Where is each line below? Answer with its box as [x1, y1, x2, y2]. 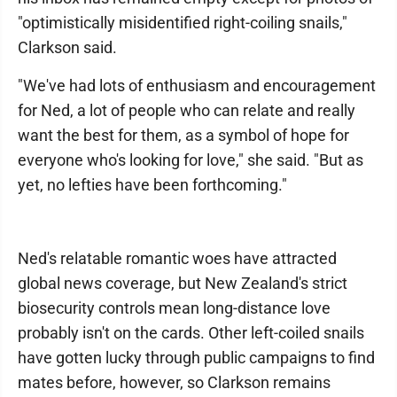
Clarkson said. [18, 38, 117, 57]
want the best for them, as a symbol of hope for [18, 126, 349, 144]
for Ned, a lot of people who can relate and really [18, 101, 355, 120]
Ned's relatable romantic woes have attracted [18, 249, 337, 268]
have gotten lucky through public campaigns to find [18, 348, 375, 367]
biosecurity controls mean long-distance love [18, 299, 331, 317]
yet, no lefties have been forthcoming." [18, 175, 287, 194]
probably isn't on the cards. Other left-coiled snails [18, 323, 364, 342]
